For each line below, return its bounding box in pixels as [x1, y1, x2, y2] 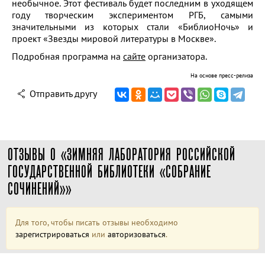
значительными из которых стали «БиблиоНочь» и [12, 21, 253, 33]
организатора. [146, 50, 207, 63]
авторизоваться [108, 229, 166, 240]
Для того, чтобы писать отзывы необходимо [15, 217, 178, 228]
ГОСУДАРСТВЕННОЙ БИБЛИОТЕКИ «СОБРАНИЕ [8, 163, 211, 181]
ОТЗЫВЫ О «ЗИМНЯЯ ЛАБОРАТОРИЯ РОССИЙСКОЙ [8, 146, 235, 164]
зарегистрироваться [15, 229, 89, 240]
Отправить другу [30, 88, 97, 100]
